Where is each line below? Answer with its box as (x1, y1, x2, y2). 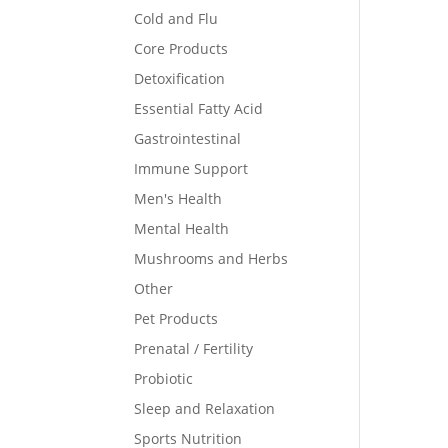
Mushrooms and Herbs (134, 249, 289, 268)
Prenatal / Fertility (134, 339, 254, 358)
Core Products (134, 39, 229, 58)
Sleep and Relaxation (134, 399, 276, 418)
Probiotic (134, 369, 194, 388)
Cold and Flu (134, 9, 219, 28)
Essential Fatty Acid (134, 99, 264, 118)
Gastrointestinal (134, 129, 242, 148)
